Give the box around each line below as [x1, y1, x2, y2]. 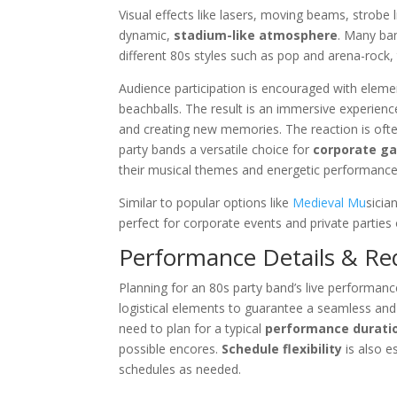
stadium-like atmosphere [174, 27, 339, 44]
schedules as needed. [119, 361, 242, 378]
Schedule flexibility [222, 340, 343, 358]
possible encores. [119, 340, 222, 358]
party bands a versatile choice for [119, 141, 314, 159]
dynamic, [119, 27, 175, 44]
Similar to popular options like [119, 194, 293, 212]
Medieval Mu [292, 194, 367, 212]
